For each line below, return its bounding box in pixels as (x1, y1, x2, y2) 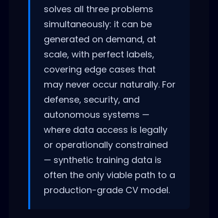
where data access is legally (43, 123, 167, 136)
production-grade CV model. (43, 183, 170, 196)
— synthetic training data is (43, 153, 162, 166)
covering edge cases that (43, 63, 156, 75)
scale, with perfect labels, (43, 48, 154, 60)
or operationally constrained (43, 138, 168, 151)
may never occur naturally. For (43, 78, 176, 91)
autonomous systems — (43, 108, 149, 121)
